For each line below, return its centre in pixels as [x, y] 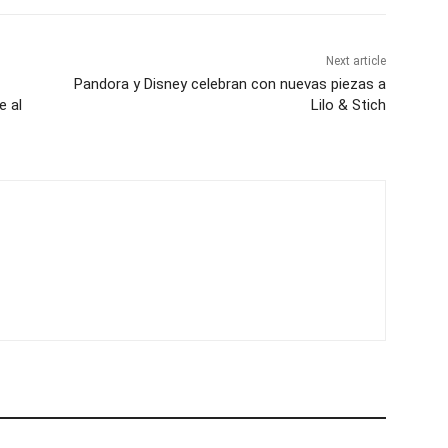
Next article [355, 61]
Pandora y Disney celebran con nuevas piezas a [229, 84]
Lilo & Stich [348, 105]
